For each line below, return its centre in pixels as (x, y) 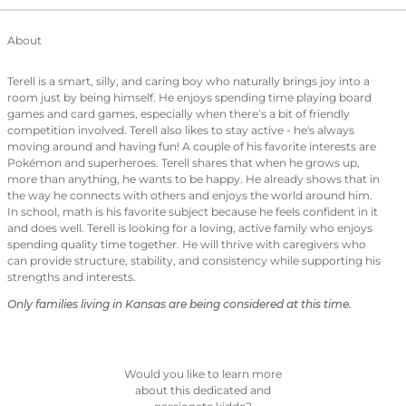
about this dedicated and (203, 390)
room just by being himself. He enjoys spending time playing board (189, 98)
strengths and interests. (72, 277)
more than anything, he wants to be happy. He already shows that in (193, 179)
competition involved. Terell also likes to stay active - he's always (181, 130)
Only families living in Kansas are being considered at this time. (179, 304)
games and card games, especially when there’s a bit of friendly (179, 114)
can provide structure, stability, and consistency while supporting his (194, 261)
